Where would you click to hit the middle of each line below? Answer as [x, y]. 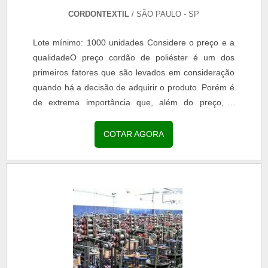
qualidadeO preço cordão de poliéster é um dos [134, 57]
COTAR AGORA [134, 134]
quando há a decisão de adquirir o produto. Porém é [134, 87]
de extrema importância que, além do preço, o [134, 102]
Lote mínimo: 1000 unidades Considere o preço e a [134, 42]
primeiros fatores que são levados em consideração [134, 72]
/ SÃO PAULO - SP [165, 14]
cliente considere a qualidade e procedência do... [126, 117]
